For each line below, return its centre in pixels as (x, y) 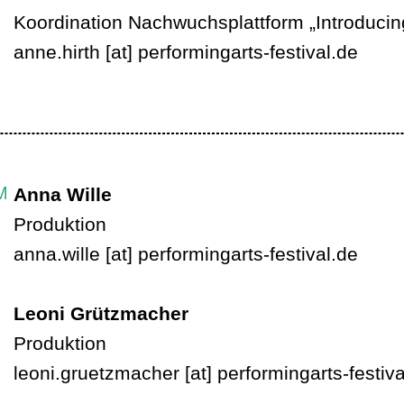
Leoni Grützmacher (101, 313)
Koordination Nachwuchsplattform (161, 22)
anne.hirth (57, 52)
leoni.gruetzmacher (96, 373)
